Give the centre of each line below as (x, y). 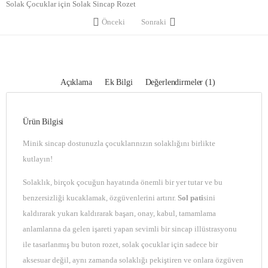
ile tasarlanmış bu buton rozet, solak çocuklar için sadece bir (120, 245)
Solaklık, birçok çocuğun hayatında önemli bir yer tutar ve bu (123, 183)
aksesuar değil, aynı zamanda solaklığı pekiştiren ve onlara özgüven (133, 261)
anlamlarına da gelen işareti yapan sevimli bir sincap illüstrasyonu (130, 229)
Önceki (113, 22)
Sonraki (154, 22)
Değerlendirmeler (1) (180, 82)
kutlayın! (38, 159)
